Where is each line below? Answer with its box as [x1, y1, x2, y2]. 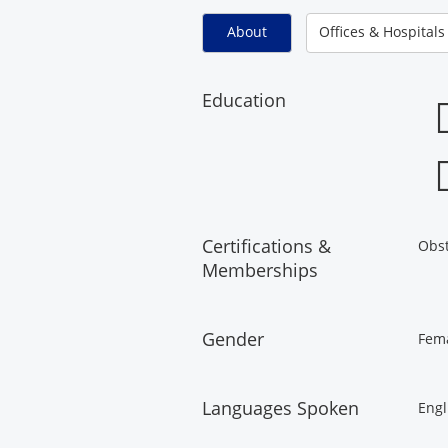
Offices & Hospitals [319, 22, 445, 41]
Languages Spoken [202, 396, 359, 420]
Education [202, 88, 286, 112]
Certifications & [202, 234, 331, 258]
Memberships [202, 258, 318, 282]
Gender [202, 327, 264, 351]
